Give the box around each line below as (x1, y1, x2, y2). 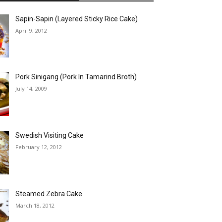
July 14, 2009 (15, 85, 48, 93)
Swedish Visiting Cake (15, 131, 84, 139)
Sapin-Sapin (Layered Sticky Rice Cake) (15, 14, 138, 23)
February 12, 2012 (15, 143, 62, 151)
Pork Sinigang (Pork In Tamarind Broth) (15, 73, 137, 81)
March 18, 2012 (15, 201, 55, 209)
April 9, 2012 (15, 26, 48, 34)
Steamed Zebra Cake (15, 189, 83, 198)
